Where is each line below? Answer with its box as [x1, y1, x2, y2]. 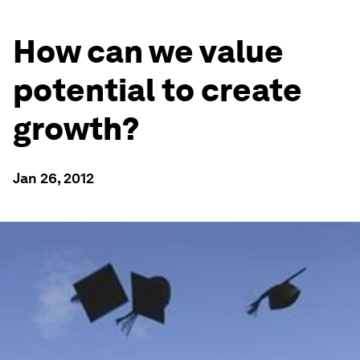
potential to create [13, 71, 302, 109]
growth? [13, 109, 140, 148]
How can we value [13, 32, 284, 71]
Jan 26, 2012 [13, 170, 94, 186]
